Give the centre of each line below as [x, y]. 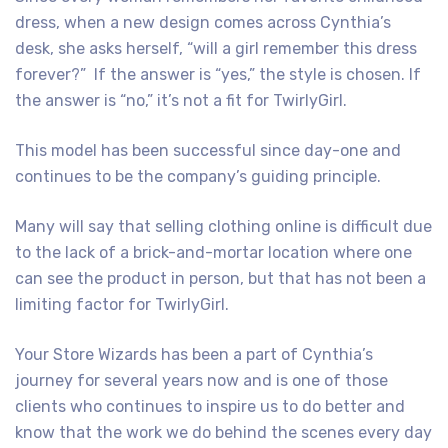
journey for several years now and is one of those [201, 380]
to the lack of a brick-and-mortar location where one [213, 252]
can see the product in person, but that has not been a [220, 278]
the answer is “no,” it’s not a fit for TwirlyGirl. [181, 100]
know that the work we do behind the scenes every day [223, 432]
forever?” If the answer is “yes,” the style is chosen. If [218, 74]
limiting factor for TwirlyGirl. [122, 304]
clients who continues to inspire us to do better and [210, 406]
